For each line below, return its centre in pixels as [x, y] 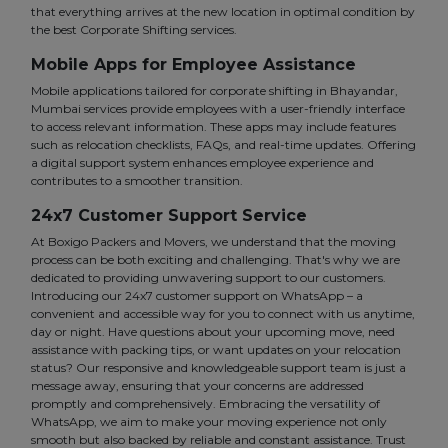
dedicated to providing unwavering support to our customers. [208, 278]
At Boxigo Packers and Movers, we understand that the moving [213, 242]
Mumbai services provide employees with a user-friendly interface [218, 109]
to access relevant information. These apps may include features [213, 127]
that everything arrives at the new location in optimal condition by [223, 12]
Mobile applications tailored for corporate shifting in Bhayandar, [214, 91]
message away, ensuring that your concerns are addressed [197, 386]
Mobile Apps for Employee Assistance [193, 65]
